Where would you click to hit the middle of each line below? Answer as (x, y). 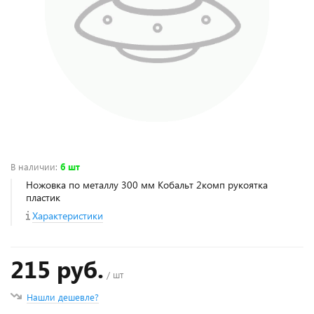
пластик (43, 197)
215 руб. (57, 269)
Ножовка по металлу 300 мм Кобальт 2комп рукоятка (147, 185)
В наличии (33, 166)
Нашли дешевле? (63, 297)
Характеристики (68, 216)
